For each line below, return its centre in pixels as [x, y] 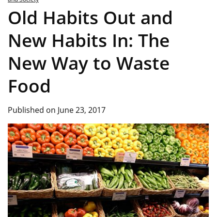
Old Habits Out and [90, 18]
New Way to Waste [89, 63]
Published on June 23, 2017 [57, 110]
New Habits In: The [89, 40]
